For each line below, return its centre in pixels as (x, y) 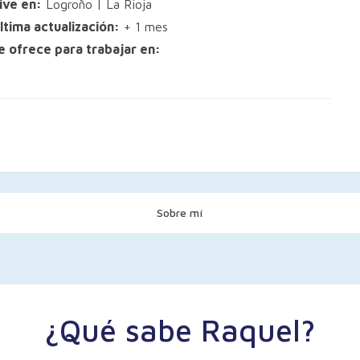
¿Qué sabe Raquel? (180, 330)
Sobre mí (180, 213)
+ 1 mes (144, 27)
